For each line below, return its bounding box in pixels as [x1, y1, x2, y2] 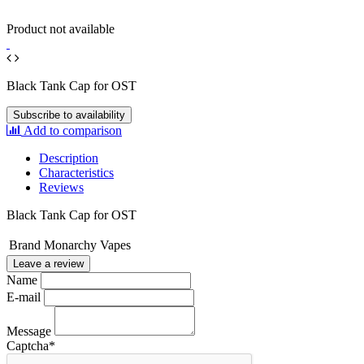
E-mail [6, 289, 41, 304]
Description [39, 150, 98, 165]
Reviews [39, 180, 84, 194]
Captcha [6, 338, 49, 353]
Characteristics [39, 165, 114, 180]
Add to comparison [24, 123, 122, 137]
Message [6, 323, 51, 338]
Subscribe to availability [13, 108, 125, 121]
